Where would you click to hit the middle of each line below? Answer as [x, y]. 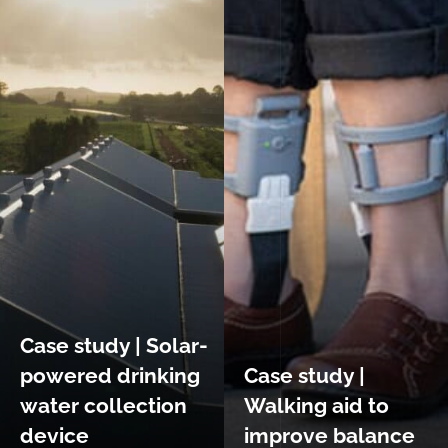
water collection [103, 406]
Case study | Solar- [114, 346]
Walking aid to [316, 406]
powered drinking [110, 376]
